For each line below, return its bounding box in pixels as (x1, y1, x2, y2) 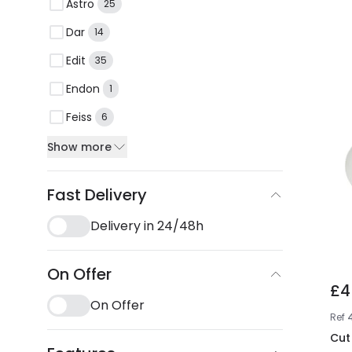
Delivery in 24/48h (90, 217, 203, 235)
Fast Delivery (47, 184, 147, 206)
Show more (47, 139, 112, 155)
